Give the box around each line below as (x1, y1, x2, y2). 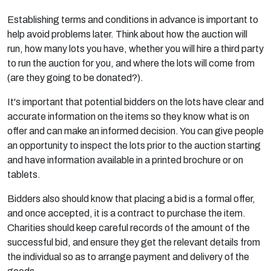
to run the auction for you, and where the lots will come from (7, 58, 255, 68)
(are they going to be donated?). (7, 73, 143, 83)
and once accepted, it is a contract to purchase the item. (7, 208, 246, 218)
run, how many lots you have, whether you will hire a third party (7, 44, 264, 54)
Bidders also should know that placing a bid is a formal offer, (7, 194, 255, 204)
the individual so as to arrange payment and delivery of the (7, 252, 249, 262)
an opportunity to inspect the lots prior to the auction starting (7, 140, 261, 151)
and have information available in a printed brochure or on (7, 155, 243, 165)
